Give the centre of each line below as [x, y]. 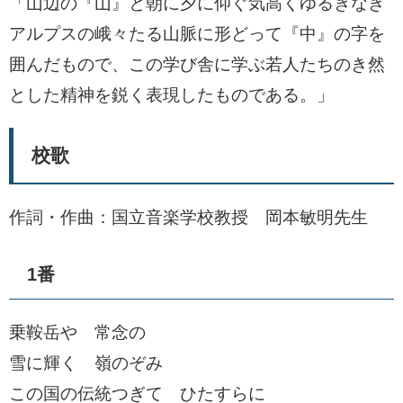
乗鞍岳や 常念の [77, 332]
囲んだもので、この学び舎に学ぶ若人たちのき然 [197, 64]
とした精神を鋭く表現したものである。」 [171, 95]
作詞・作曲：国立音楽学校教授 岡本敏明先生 [188, 217]
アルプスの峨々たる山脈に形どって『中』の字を [197, 34]
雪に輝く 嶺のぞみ [86, 363]
